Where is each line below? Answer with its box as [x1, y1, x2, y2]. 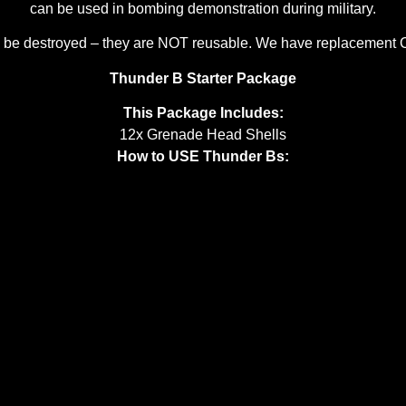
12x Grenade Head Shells [120, 126, 286, 142]
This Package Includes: [122, 104, 284, 121]
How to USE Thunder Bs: [117, 148, 289, 164]
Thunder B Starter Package [110, 70, 296, 86]
